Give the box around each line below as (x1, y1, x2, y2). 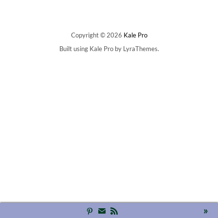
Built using (59, 45, 90, 53)
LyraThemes (123, 45, 158, 53)
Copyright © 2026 (71, 31, 124, 39)
